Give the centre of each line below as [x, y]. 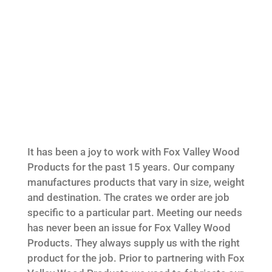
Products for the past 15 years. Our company [131, 167]
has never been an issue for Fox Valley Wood [129, 227]
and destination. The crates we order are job [128, 197]
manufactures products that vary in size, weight [136, 182]
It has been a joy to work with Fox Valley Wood [133, 151]
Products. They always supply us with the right [133, 243]
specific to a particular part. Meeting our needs [134, 212]
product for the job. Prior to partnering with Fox [136, 258]
